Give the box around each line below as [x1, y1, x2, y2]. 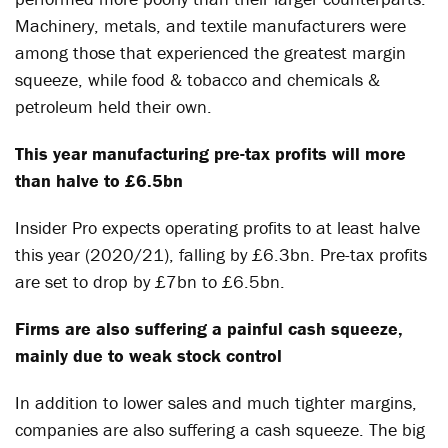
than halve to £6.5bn [15, 169, 183, 192]
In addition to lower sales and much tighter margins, [15, 391, 417, 414]
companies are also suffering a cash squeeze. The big [15, 418, 425, 441]
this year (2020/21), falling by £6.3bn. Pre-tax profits [15, 243, 427, 266]
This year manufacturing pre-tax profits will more [15, 142, 406, 165]
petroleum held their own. [15, 95, 212, 118]
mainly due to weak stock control [15, 344, 282, 367]
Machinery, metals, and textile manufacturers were [15, 14, 406, 37]
